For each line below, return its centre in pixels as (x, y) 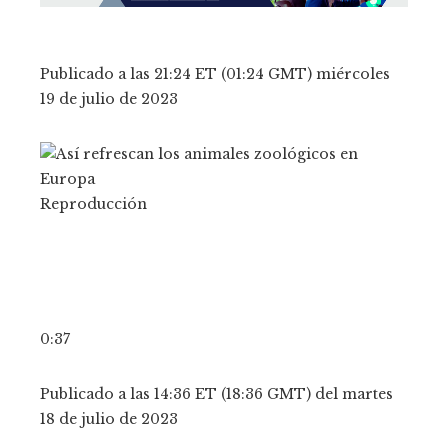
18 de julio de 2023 (109, 419)
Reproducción (93, 204)
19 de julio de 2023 (109, 99)
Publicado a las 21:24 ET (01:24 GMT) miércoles (215, 74)
